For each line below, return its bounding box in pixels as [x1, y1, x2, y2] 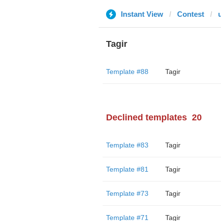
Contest [177, 10, 204, 18]
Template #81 [106, 165, 148, 173]
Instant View [120, 10, 163, 18]
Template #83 [106, 141, 148, 149]
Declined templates [106, 112, 187, 122]
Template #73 [106, 189, 148, 197]
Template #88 [106, 68, 148, 75]
